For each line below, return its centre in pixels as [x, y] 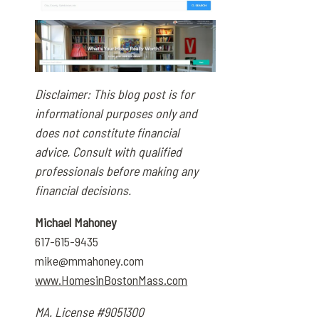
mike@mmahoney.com [90, 261]
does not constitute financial [108, 133]
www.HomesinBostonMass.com [111, 280]
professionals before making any [117, 171]
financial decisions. [83, 190]
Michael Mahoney [76, 223]
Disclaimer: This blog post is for [115, 94]
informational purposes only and [116, 114]
